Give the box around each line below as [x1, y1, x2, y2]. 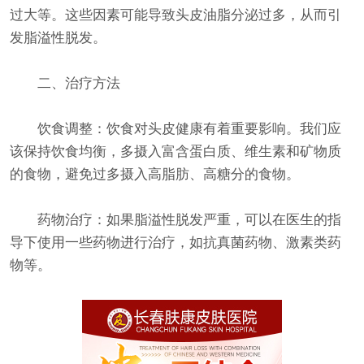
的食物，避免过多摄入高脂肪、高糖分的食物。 [10, 167, 300, 183]
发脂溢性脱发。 [10, 30, 106, 46]
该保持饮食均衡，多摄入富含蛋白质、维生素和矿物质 [10, 144, 341, 160]
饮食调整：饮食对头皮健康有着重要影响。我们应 [10, 121, 341, 137]
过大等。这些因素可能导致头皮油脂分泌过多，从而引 [10, 7, 341, 24]
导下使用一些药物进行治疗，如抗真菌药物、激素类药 [10, 235, 341, 251]
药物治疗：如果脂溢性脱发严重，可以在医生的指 [10, 212, 341, 228]
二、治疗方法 [10, 76, 120, 92]
